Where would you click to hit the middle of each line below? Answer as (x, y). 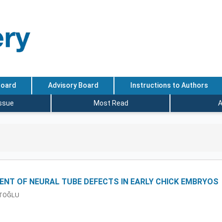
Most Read (111, 103)
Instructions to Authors (169, 85)
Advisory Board (73, 85)
